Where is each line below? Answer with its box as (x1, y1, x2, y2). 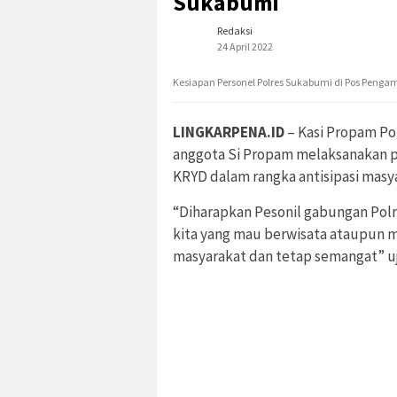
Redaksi (217, 24, 253, 38)
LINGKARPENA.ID (173, 122, 284, 143)
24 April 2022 (217, 40, 273, 54)
